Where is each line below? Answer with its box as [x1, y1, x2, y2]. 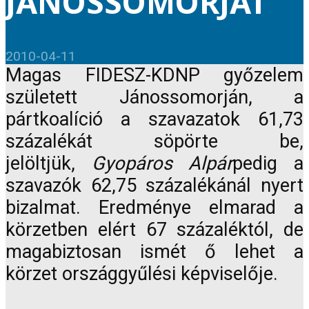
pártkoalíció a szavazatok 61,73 [6, 108, 303, 131]
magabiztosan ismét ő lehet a [6, 241, 303, 263]
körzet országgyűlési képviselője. [6, 263, 278, 286]
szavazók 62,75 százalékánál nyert [6, 175, 303, 197]
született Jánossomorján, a [6, 86, 303, 109]
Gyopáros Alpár [91, 152, 233, 175]
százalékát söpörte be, [6, 130, 303, 153]
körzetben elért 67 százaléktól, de [6, 219, 303, 241]
